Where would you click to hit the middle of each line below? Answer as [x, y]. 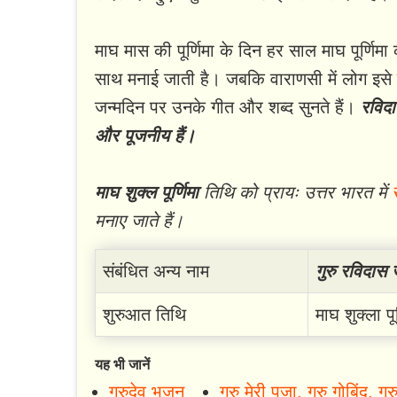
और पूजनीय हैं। [145, 136]
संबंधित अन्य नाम [156, 272]
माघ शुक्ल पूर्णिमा [147, 193]
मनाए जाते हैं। [139, 221]
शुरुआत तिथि [144, 315]
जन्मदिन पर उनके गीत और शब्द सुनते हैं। [228, 108]
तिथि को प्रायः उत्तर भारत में [295, 193]
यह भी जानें [122, 365]
